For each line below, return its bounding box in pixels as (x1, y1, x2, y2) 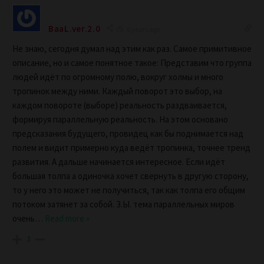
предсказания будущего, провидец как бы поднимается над (12, 128, 243, 140)
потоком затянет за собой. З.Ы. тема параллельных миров (12, 199, 235, 210)
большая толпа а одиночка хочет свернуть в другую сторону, (12, 170, 249, 182)
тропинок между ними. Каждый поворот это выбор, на (12, 85, 222, 97)
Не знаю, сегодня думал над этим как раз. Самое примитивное (12, 43, 252, 55)
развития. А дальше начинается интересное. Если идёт (12, 156, 225, 168)
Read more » (45, 213, 90, 225)
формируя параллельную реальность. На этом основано (12, 114, 228, 126)
